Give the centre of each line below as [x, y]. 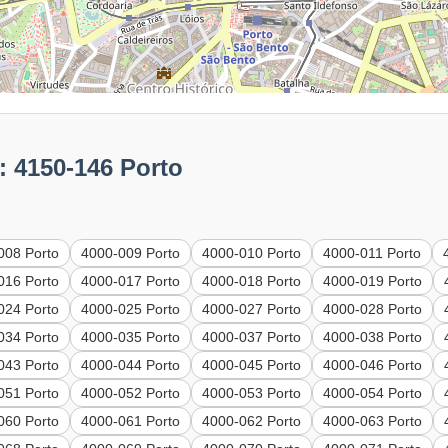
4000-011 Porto [372, 253]
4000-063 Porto [373, 421]
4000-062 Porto [252, 421]
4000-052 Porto [131, 393]
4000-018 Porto [252, 281]
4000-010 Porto [252, 253]
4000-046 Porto [373, 365]
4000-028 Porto [373, 309]
